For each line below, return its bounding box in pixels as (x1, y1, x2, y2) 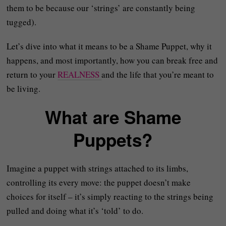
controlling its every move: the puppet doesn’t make (7, 177, 191, 188)
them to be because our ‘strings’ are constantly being (7, 2, 196, 14)
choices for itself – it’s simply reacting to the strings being (7, 191, 214, 202)
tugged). (7, 16, 37, 28)
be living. (7, 83, 41, 94)
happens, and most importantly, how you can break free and (7, 54, 218, 66)
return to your (7, 69, 58, 80)
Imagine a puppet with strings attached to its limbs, (7, 162, 189, 174)
